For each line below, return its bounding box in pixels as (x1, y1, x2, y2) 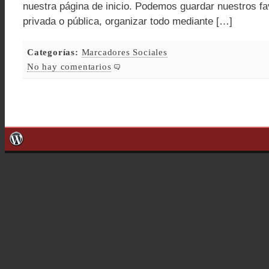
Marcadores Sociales (81, 47, 168, 57)
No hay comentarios (27, 61, 112, 71)
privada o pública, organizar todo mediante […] (23, 16, 232, 27)
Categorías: (27, 47, 79, 57)
